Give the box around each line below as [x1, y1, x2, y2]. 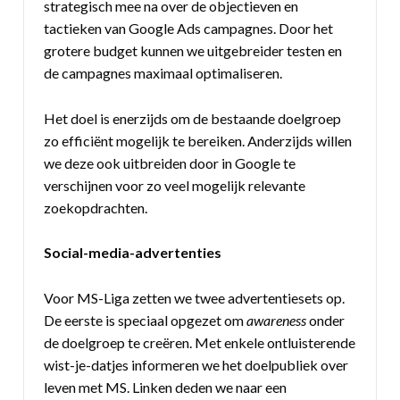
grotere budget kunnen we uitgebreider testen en [44, 42, 343, 60]
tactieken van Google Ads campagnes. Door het [44, 20, 334, 37]
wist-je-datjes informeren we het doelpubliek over [44, 355, 349, 373]
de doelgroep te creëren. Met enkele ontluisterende [44, 333, 356, 351]
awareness [246, 311, 307, 329]
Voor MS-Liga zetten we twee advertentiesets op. [44, 288, 346, 306]
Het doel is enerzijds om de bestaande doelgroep [44, 109, 342, 127]
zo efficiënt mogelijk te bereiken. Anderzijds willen [44, 131, 353, 149]
